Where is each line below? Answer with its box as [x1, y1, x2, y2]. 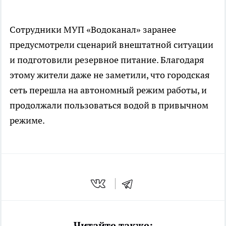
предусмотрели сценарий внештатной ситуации [10, 38, 213, 50]
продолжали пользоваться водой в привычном [10, 99, 208, 111]
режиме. [10, 114, 45, 126]
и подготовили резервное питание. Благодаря [10, 53, 204, 66]
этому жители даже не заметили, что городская [10, 69, 210, 81]
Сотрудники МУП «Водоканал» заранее [10, 23, 176, 35]
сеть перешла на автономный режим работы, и [10, 84, 207, 96]
